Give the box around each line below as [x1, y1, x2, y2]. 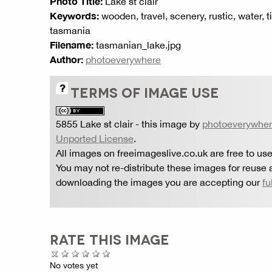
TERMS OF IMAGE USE [70, 84, 219, 100]
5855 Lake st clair [56, 118, 133, 129]
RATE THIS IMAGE [50, 231, 169, 246]
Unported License [56, 133, 134, 144]
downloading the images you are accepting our [56, 177, 262, 188]
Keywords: [50, 10, 99, 21]
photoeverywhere [86, 54, 161, 65]
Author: [50, 53, 83, 65]
